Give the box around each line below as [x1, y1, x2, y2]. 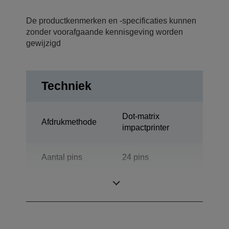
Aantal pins [41, 153, 82, 162]
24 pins [122, 153, 149, 162]
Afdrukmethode [41, 118, 97, 127]
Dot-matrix [122, 112, 159, 121]
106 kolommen [122, 182, 176, 192]
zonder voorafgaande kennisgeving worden [26, 28, 183, 37]
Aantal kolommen [41, 182, 105, 192]
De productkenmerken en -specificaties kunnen [26, 16, 196, 26]
